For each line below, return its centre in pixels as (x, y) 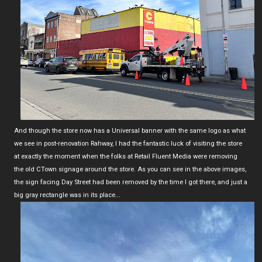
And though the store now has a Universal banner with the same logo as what (130, 130)
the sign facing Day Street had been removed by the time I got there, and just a (131, 182)
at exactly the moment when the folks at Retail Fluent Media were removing (126, 156)
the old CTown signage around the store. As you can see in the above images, (130, 169)
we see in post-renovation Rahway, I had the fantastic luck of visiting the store (128, 143)
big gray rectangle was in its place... (67, 195)
